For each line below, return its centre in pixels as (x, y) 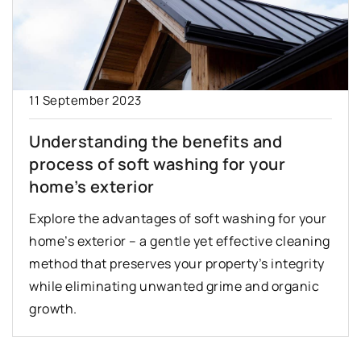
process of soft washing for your (157, 164)
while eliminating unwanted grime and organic (174, 286)
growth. (53, 308)
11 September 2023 (85, 100)
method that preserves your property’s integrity (177, 263)
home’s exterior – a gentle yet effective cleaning (180, 241)
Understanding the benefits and (156, 141)
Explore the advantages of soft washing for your (178, 218)
